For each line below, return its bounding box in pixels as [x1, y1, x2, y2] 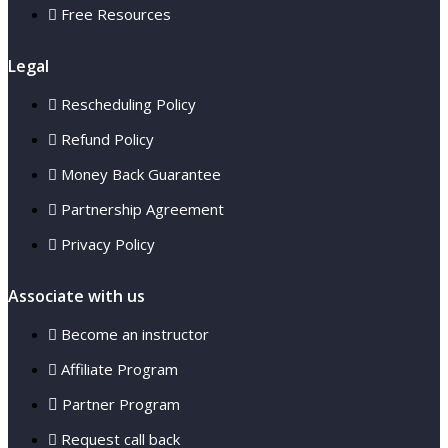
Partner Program [62, 393, 180, 414]
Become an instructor [61, 323, 209, 344]
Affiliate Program [61, 358, 178, 379]
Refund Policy [61, 128, 154, 149]
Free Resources [61, 3, 171, 24]
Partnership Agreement [61, 198, 224, 219]
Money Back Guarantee [61, 163, 221, 184]
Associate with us [8, 284, 145, 307]
